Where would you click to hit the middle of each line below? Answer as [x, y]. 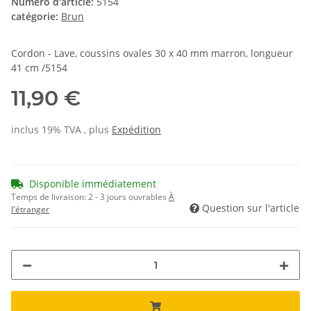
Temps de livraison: [50, 197]
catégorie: [36, 17]
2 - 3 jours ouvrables [128, 197]
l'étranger [30, 210]
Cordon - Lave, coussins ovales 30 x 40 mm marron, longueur [152, 53]
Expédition [136, 130]
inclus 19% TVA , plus [61, 130]
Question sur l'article [251, 208]
